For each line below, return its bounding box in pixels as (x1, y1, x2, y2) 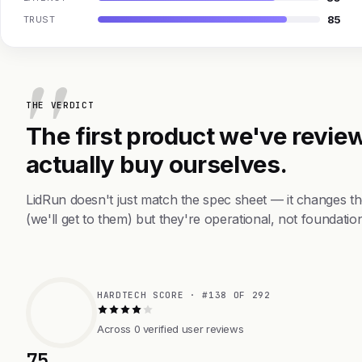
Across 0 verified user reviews (97, 322, 244, 335)
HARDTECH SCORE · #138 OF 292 (97, 288, 271, 301)
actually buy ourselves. (26, 149, 288, 179)
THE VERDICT (26, 99, 95, 111)
